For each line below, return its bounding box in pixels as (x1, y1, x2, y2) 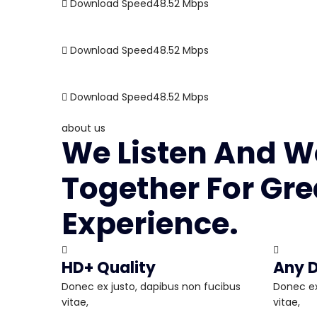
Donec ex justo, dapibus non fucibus (62, 279, 241, 294)
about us (62, 121, 105, 136)
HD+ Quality (62, 257, 156, 279)
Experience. (62, 203, 238, 246)
